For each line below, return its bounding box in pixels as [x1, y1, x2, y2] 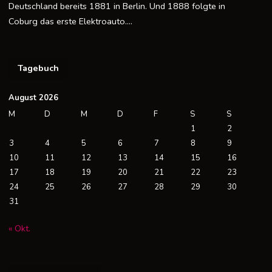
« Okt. [8, 222, 31, 234]
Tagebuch [17, 62, 59, 75]
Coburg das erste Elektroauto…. [8, 15, 133, 28]
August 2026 [8, 92, 59, 103]
